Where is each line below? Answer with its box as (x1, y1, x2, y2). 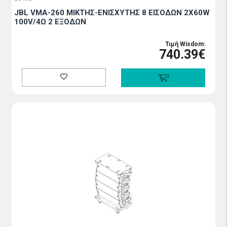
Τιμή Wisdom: (165, 40, 205, 48)
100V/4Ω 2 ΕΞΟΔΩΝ (14, 17, 86, 26)
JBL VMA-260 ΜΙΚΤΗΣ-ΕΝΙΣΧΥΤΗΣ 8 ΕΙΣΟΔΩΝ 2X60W (14, 8, 210, 17)
